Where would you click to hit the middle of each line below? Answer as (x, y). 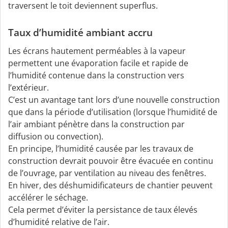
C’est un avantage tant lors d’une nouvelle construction (114, 100)
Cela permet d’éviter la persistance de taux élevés (103, 210)
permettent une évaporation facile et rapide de (98, 63)
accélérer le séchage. (48, 198)
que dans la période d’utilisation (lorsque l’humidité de (113, 112)
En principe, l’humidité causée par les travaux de (101, 149)
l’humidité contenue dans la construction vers (96, 76)
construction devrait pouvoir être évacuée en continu (111, 161)
